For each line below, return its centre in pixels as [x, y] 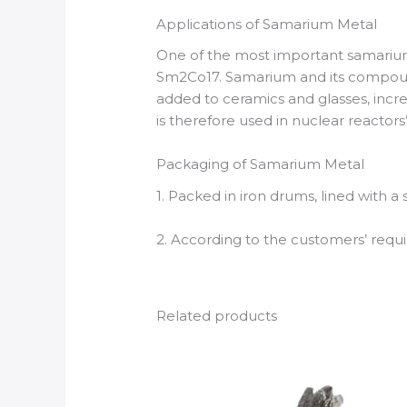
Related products [217, 315]
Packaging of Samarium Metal [261, 164]
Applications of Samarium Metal [267, 24]
